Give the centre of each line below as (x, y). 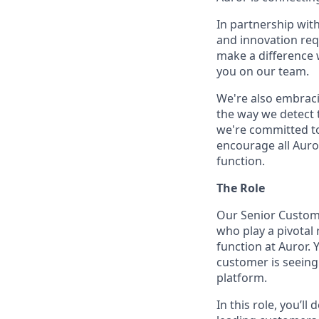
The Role (241, 188)
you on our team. (263, 71)
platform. (242, 278)
